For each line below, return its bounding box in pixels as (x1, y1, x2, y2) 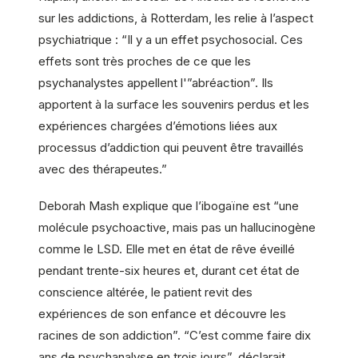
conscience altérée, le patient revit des (38, 284, 253, 300)
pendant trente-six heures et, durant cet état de (38, 262, 300, 278)
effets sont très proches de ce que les (38, 54, 251, 70)
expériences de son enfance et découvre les (38, 305, 286, 321)
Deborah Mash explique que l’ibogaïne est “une (38, 197, 299, 213)
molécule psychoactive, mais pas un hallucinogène (38, 219, 316, 235)
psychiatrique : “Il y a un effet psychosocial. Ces (38, 32, 303, 48)
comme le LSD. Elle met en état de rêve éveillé (38, 241, 295, 257)
